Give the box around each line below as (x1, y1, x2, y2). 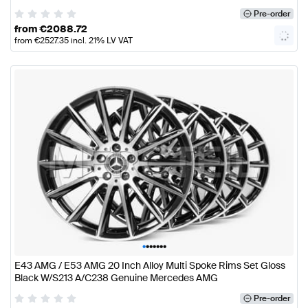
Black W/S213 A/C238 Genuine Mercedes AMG (14, 271, 218, 284)
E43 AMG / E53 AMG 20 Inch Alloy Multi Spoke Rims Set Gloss (14, 258, 285, 272)
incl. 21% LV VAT (69, 35, 133, 47)
